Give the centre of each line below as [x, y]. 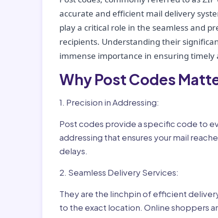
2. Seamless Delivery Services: [119, 172]
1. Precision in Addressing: [109, 102]
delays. [73, 151]
